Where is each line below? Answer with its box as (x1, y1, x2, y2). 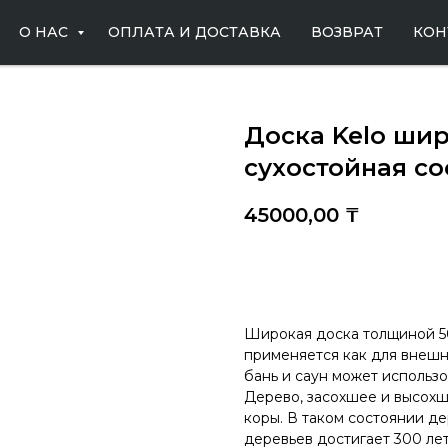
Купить (274, 262, 329, 280)
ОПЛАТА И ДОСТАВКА (107, 23, 281, 41)
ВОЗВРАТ (310, 23, 383, 41)
